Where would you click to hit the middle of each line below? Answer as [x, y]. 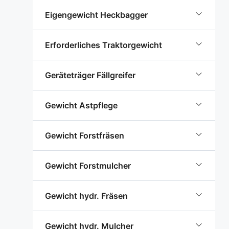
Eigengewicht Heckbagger [96, 15]
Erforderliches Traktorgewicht [104, 45]
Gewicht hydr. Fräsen [86, 196]
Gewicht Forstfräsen [85, 135]
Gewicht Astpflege [81, 105]
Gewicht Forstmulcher [88, 166]
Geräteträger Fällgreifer [90, 75]
